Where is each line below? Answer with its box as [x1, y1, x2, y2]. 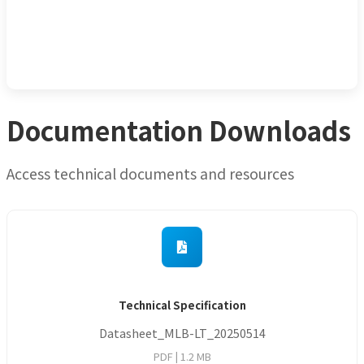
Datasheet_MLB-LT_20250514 [98, 324, 266, 342]
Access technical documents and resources [6, 162, 294, 184]
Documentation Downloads [6, 110, 351, 149]
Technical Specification [118, 297, 246, 313]
